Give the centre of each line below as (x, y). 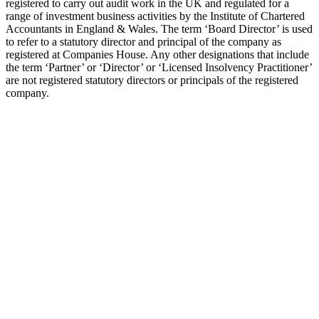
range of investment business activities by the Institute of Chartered (155, 16)
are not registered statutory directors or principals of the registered (152, 80)
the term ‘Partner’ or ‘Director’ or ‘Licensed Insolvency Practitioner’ (159, 67)
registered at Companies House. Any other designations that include (157, 54)
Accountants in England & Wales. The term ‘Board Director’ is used (159, 28)
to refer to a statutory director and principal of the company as (143, 41)
